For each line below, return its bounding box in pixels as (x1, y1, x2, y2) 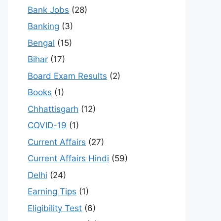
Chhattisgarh (28, 104, 78, 114)
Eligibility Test (28, 203, 82, 213)
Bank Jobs (28, 4, 69, 15)
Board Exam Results (28, 71, 107, 81)
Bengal (28, 37, 55, 48)
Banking (28, 21, 59, 32)
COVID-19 (28, 120, 67, 131)
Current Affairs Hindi (28, 153, 109, 164)
